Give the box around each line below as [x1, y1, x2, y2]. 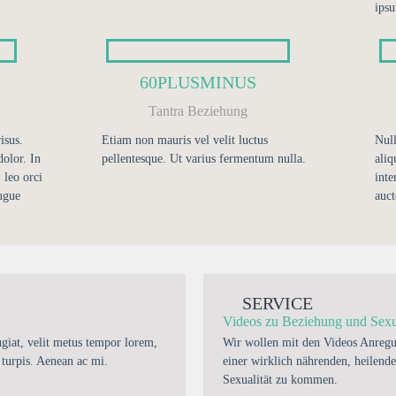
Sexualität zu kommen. [223, 373, 338, 386]
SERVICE [242, 293, 313, 313]
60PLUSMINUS [139, 72, 256, 92]
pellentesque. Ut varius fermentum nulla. [101, 152, 306, 165]
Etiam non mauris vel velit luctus [101, 133, 268, 147]
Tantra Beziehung [148, 103, 247, 118]
